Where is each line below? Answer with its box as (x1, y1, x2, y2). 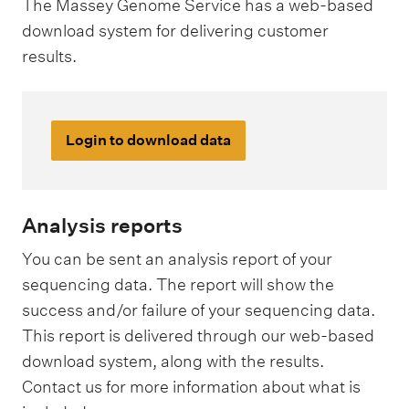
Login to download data (66, 131, 231, 150)
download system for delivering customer (22, 20, 329, 40)
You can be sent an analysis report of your (22, 248, 332, 268)
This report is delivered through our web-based (22, 325, 374, 345)
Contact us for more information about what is (22, 376, 361, 396)
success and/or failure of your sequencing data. (22, 299, 375, 320)
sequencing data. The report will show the (22, 274, 334, 294)
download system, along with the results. (22, 351, 324, 371)
